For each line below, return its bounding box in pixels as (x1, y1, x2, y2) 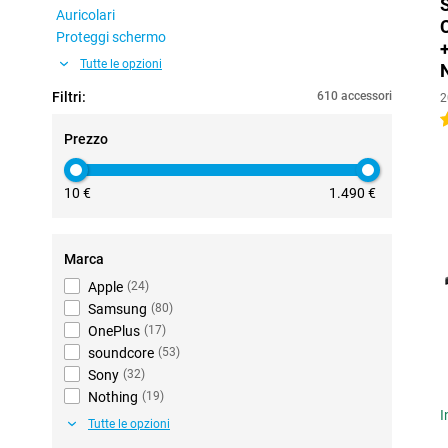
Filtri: (52, 89, 86, 105)
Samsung (88, 301, 147, 317)
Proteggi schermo (56, 29, 166, 45)
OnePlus (88, 323, 140, 339)
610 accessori (317, 89, 392, 103)
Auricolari (56, 7, 115, 23)
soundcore (88, 345, 154, 361)
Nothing (88, 389, 138, 405)
